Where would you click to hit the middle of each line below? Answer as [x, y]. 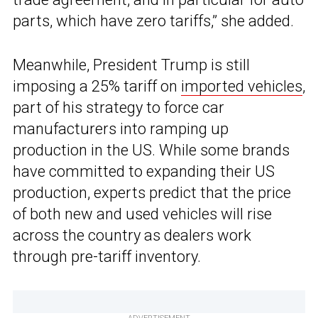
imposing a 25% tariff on [97, 86]
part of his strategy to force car [119, 107]
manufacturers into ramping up [121, 128]
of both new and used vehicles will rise [142, 214]
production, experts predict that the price [152, 192]
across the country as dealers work [132, 235]
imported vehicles [242, 86]
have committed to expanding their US [144, 171]
